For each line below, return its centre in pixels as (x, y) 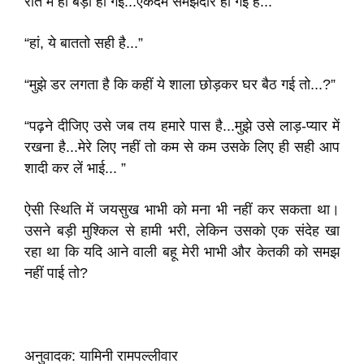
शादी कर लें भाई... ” (75, 168)
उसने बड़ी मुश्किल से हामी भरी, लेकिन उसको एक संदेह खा (182, 231)
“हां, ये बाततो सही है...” (84, 43)
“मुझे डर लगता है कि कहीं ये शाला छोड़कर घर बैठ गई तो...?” (180, 84)
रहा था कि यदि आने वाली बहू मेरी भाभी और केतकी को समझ (182, 252)
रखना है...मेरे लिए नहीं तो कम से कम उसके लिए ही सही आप (182, 147)
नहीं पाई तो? (56, 273)
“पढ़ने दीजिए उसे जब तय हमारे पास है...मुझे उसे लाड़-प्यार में (182, 126)
